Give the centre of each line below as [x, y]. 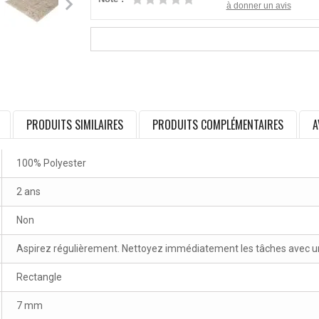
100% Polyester [51, 163]
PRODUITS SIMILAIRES [75, 125]
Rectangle [39, 277]
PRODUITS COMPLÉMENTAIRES [218, 125]
